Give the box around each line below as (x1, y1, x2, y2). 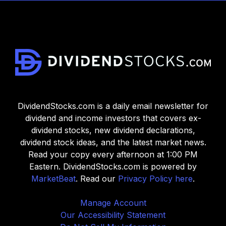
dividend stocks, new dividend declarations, (31, 125, 195, 135)
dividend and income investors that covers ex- (25, 112, 201, 123)
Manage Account (80, 197, 146, 208)
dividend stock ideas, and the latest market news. (20, 137, 206, 147)
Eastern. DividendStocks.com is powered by (29, 161, 197, 172)
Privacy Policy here (118, 173, 193, 184)
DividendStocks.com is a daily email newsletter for (18, 100, 208, 111)
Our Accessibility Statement (61, 209, 165, 220)
